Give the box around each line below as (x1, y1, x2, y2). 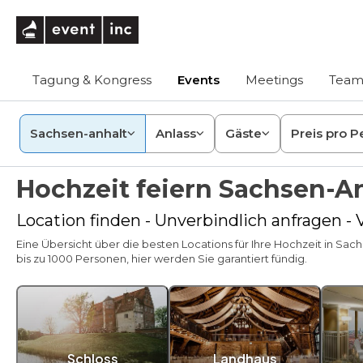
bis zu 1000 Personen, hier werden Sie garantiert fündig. (16, 252, 307, 265)
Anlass (156, 126, 196, 141)
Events (177, 72, 220, 88)
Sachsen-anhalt (30, 126, 127, 141)
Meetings (246, 72, 303, 88)
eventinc (137, 15, 194, 31)
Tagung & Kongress (32, 72, 152, 88)
